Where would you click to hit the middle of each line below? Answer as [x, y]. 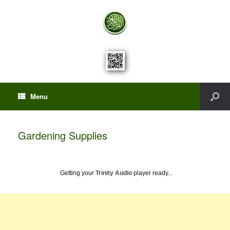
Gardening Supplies [63, 135]
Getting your [78, 173]
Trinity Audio [114, 173]
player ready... [152, 173]
